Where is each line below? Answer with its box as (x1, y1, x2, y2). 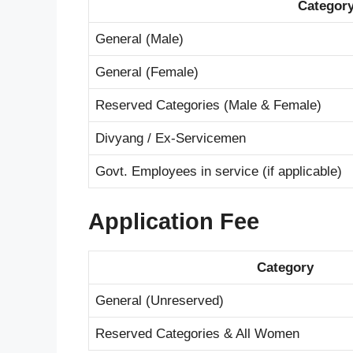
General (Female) (95, 64, 199, 80)
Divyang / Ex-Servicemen (95, 130, 246, 146)
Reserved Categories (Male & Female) (95, 97, 321, 113)
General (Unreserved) (95, 293, 224, 309)
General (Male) (95, 31, 184, 46)
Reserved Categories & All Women (95, 326, 299, 342)
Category (256, 260, 314, 276)
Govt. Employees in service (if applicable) (95, 163, 342, 179)
